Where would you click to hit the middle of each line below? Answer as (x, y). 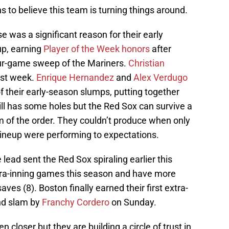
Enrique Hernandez (75, 78)
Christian (146, 63)
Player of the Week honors (97, 49)
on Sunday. (133, 202)
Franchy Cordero (76, 202)
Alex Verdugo (161, 78)
